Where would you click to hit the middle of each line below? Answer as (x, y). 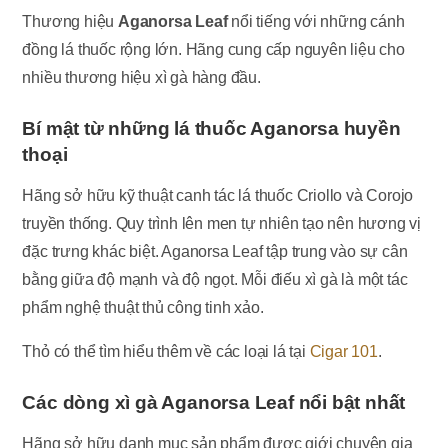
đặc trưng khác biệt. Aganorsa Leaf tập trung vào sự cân (215, 251)
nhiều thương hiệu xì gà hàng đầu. (141, 77)
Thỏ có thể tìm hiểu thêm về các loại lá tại (166, 351)
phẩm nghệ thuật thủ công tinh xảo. (143, 307)
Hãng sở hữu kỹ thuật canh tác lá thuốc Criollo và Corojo (218, 195)
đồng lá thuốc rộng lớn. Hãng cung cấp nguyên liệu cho (213, 49)
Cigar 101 (343, 351)
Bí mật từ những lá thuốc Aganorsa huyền (211, 128)
